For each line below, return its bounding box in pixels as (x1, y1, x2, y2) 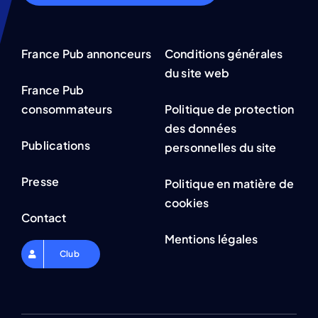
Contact (21, 210, 67, 226)
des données (164, 121, 237, 136)
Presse (21, 174, 60, 190)
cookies (164, 195, 209, 211)
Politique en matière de (164, 176, 295, 192)
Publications (21, 138, 90, 153)
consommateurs (21, 102, 113, 117)
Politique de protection (164, 102, 295, 117)
